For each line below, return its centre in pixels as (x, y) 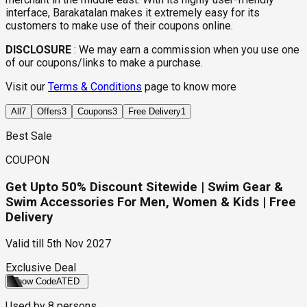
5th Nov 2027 (79, 244)
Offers (49, 111)
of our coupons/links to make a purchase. (104, 63)
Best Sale (29, 136)
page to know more (191, 87)
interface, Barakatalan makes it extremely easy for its (133, 13)
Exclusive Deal (41, 268)
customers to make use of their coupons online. (119, 26)
